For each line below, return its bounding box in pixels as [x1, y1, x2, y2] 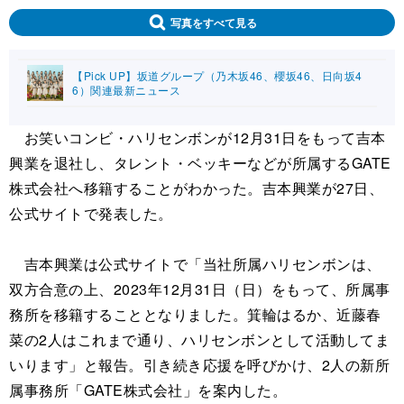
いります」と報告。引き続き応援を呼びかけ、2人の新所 [9, 354, 390, 376]
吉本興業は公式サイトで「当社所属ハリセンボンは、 [9, 253, 381, 275]
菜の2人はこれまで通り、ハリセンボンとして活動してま [9, 329, 390, 351]
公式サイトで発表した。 [9, 203, 173, 225]
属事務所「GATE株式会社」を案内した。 [9, 380, 287, 401]
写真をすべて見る [170, 17, 257, 29]
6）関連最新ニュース [72, 82, 180, 98]
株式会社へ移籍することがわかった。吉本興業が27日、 [9, 178, 383, 199]
